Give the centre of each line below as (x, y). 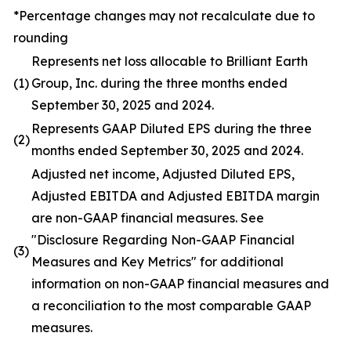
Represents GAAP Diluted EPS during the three (172, 128)
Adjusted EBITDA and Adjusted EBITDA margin (175, 195)
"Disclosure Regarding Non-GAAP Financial (163, 239)
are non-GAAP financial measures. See (148, 217)
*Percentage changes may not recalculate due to (164, 15)
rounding (41, 37)
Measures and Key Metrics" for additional (157, 261)
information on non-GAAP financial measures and (180, 283)
